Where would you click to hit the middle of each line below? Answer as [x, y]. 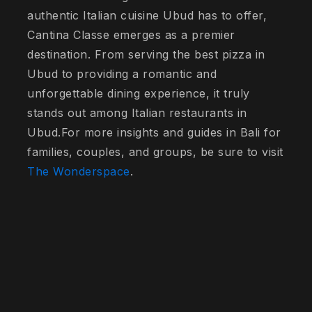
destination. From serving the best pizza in [146, 55]
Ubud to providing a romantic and [122, 74]
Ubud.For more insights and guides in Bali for [154, 133]
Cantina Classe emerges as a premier [131, 35]
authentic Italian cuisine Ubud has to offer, [147, 16]
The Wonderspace [79, 172]
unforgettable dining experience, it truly [139, 94]
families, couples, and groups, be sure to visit [155, 152]
